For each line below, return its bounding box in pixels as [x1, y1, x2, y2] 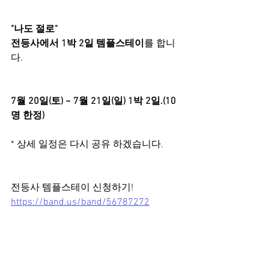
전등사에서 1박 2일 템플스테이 [11, 38, 144, 50]
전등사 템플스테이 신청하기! [11, 182, 133, 195]
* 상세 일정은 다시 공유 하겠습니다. [11, 139, 163, 151]
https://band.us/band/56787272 [11, 196, 150, 209]
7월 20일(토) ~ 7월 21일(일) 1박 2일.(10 [11, 95, 176, 108]
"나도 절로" [11, 23, 60, 36]
